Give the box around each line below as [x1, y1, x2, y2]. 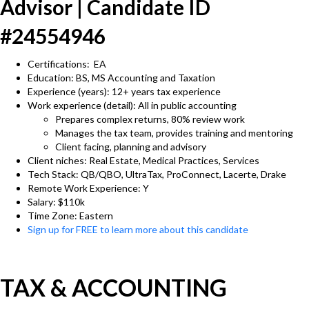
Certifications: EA [28, 58, 106, 70]
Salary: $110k [28, 196, 85, 208]
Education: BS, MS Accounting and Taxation [28, 72, 215, 83]
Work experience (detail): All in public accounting [28, 99, 237, 111]
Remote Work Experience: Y [28, 182, 149, 194]
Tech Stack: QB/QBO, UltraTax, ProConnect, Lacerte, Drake [28, 168, 286, 180]
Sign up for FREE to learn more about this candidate [28, 223, 248, 235]
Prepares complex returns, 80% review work [55, 113, 245, 125]
